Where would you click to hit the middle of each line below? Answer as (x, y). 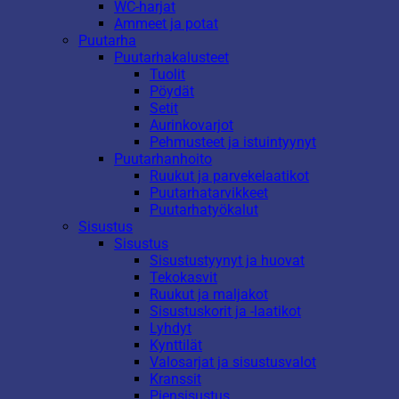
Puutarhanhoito (163, 159)
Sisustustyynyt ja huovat (227, 261)
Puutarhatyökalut (204, 210)
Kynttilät (176, 346)
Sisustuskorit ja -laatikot (225, 312)
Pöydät (172, 92)
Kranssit (175, 379)
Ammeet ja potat (166, 24)
